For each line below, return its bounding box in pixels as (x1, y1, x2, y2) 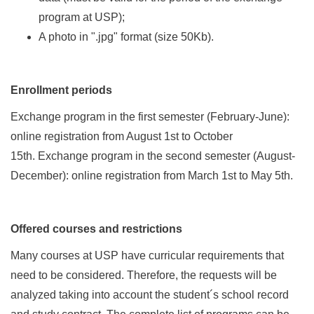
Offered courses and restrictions (11, 222, 182, 235)
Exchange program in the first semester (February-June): (11, 110, 289, 123)
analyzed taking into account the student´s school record (11, 288, 289, 301)
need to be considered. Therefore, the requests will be (11, 268, 277, 281)
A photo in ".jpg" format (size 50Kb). (39, 30, 214, 43)
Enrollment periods (11, 83, 112, 96)
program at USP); (39, 11, 125, 23)
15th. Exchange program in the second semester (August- (11, 149, 295, 162)
